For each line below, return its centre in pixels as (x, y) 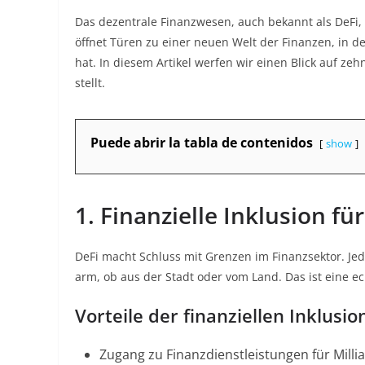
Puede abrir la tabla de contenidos (202, 143)
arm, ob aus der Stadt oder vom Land (177, 277)
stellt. (90, 83)
